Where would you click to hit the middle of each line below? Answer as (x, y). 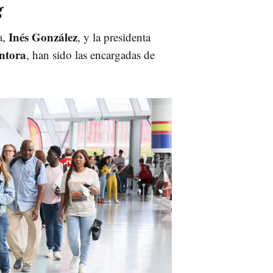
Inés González (41, 37)
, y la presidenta (114, 37)
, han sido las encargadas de (90, 54)
